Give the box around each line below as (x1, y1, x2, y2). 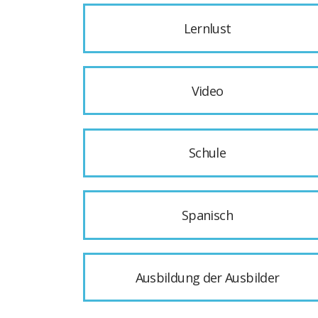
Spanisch (182, 206, 233, 224)
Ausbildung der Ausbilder (135, 268, 280, 286)
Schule (188, 144, 226, 162)
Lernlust (183, 20, 231, 38)
